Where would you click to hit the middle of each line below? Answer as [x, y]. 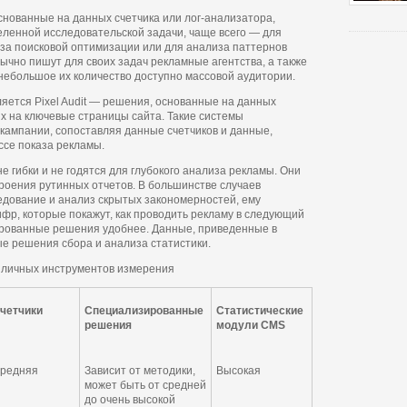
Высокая [238, 371]
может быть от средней [145, 385]
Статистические [260, 311]
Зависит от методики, [140, 371]
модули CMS [251, 325]
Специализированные [144, 311]
